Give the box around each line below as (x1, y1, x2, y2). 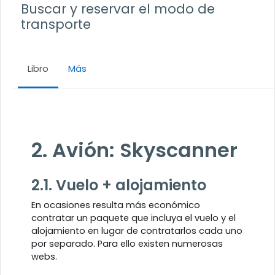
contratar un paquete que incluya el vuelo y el (31, 211, 236, 224)
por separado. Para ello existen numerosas (31, 237, 223, 250)
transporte (20, 15, 91, 33)
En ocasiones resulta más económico (31, 198, 200, 211)
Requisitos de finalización (44, 97, 156, 110)
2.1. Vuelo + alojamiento (31, 174, 206, 195)
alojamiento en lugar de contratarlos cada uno (31, 224, 242, 237)
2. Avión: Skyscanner (31, 136, 238, 164)
